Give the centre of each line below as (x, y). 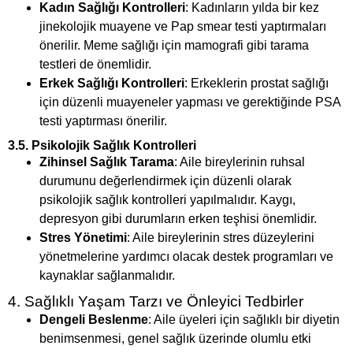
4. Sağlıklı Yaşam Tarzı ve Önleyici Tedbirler (156, 302)
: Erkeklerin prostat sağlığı (256, 84)
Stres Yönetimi (83, 238)
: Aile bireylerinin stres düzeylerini (221, 238)
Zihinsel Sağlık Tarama (107, 162)
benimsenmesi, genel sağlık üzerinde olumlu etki (175, 339)
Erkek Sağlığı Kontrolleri (112, 84)
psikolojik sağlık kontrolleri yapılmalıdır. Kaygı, (167, 200)
